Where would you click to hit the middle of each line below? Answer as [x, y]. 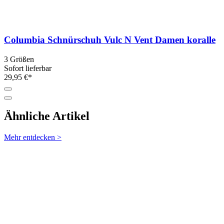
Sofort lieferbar [28, 68]
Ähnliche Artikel [47, 116]
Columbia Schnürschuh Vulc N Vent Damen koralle [110, 39]
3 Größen [19, 59]
